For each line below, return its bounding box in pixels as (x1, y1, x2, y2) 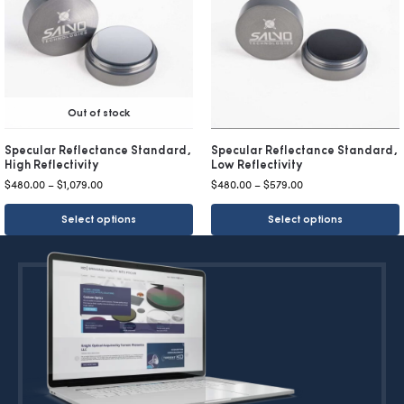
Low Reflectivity (211, 158, 302, 172)
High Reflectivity (5, 158, 98, 172)
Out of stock (67, 106, 131, 120)
